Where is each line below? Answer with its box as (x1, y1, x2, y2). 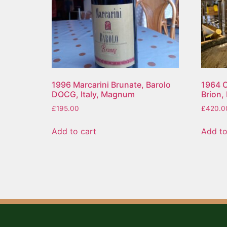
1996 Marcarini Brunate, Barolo (52, 79, 171, 90)
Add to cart (52, 126, 96, 136)
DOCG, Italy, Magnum (52, 89, 135, 99)
